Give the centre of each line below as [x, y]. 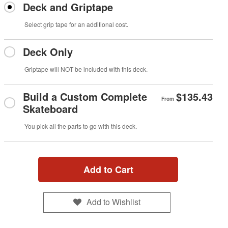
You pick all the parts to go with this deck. [80, 126]
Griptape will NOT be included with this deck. [86, 69]
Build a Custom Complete [85, 96]
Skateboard [50, 108]
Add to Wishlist [114, 202]
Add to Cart [108, 169]
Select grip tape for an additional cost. [76, 24]
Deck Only [48, 51]
